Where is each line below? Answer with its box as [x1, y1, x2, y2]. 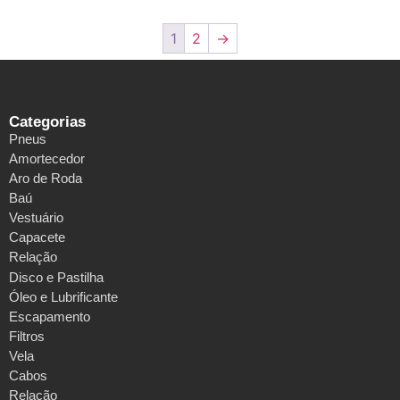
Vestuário [9, 210, 63, 226]
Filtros [9, 329, 45, 345]
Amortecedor [9, 151, 85, 167]
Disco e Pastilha [9, 270, 104, 286]
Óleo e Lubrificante [9, 289, 118, 305]
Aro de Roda [9, 171, 82, 187]
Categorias [9, 113, 86, 131]
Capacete [9, 229, 65, 246]
